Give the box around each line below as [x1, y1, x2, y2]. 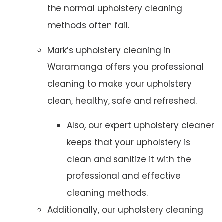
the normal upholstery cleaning [47, 2, 182, 15]
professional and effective [67, 170, 181, 182]
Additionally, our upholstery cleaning [47, 204, 203, 216]
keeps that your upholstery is [67, 136, 190, 149]
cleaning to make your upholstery [47, 78, 192, 90]
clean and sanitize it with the [67, 153, 191, 166]
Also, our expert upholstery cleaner [67, 119, 214, 132]
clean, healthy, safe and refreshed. [47, 95, 197, 107]
